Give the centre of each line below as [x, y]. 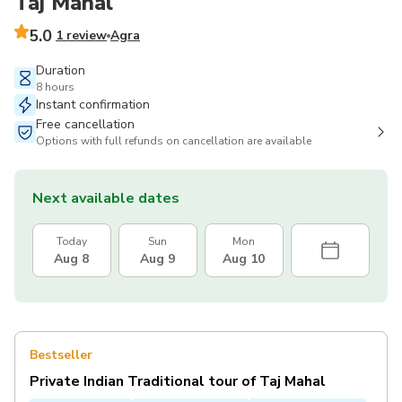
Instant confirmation [93, 104]
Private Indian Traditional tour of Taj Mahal [178, 381]
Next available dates [106, 198]
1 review [81, 35]
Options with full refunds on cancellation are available [174, 140]
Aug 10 [244, 258]
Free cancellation [85, 124]
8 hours [55, 87]
